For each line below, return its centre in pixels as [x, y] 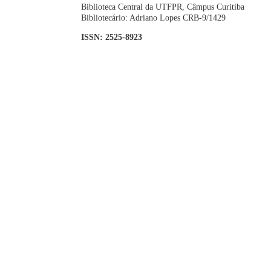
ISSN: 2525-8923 [112, 37]
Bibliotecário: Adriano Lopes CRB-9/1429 [154, 18]
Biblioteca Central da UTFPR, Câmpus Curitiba [163, 7]
